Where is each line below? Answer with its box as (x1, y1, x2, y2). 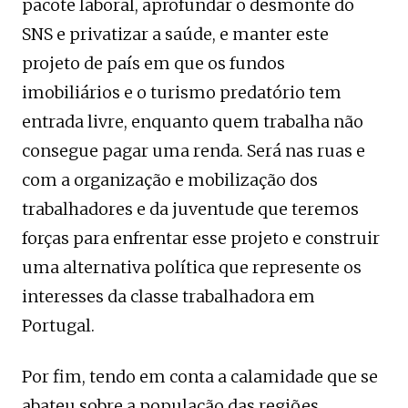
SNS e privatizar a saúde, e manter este (22, 23, 329, 45)
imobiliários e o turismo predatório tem (22, 81, 342, 103)
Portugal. (22, 314, 95, 336)
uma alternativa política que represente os (22, 256, 362, 278)
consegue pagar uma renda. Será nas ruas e (22, 139, 365, 161)
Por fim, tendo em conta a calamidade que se (22, 365, 378, 387)
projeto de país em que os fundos (22, 52, 285, 74)
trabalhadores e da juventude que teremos (22, 198, 359, 219)
